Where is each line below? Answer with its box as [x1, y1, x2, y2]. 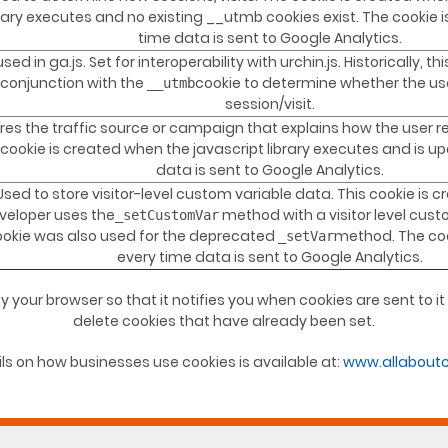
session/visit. [224, 94, 315, 115]
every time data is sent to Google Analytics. [116, 247, 423, 268]
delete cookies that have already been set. [73, 311, 375, 332]
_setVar [278, 228, 334, 245]
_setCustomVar [114, 207, 219, 224]
